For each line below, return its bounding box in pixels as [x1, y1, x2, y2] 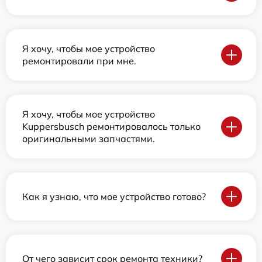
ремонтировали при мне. [22, 55, 136, 67]
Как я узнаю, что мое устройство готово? [22, 190, 206, 202]
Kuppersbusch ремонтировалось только [22, 120, 201, 132]
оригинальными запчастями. [22, 133, 155, 144]
